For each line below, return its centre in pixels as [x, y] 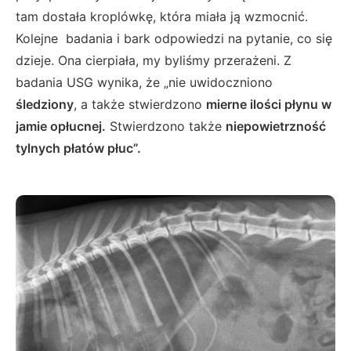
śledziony [45, 104]
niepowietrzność [276, 126]
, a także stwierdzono [140, 104]
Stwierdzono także [166, 126]
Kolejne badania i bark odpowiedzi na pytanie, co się [174, 38]
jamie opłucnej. [61, 126]
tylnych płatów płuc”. [80, 148]
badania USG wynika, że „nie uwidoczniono [144, 82]
